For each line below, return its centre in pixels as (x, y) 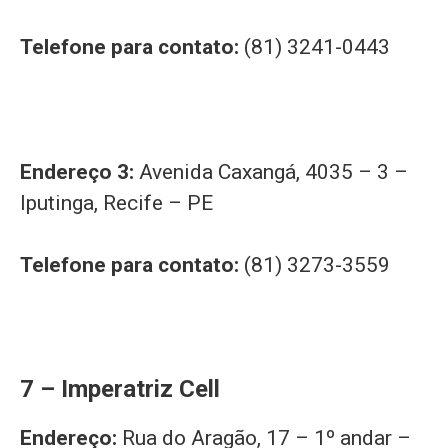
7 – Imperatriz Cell (120, 389)
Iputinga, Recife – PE (116, 202)
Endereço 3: (79, 171)
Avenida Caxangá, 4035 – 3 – (273, 171)
